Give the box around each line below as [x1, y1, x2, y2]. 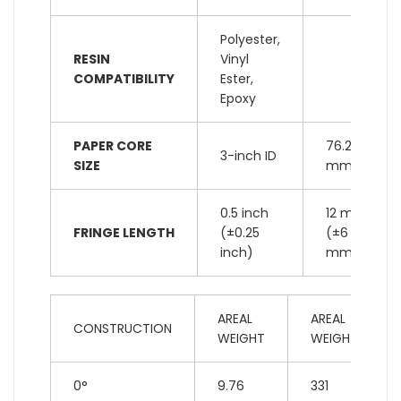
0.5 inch [220, 203, 269, 222]
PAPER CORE [73, 136, 152, 155]
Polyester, [220, 30, 280, 48]
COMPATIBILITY [73, 69, 175, 88]
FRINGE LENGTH [73, 223, 175, 242]
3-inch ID [220, 146, 277, 165]
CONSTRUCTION [73, 319, 172, 337]
